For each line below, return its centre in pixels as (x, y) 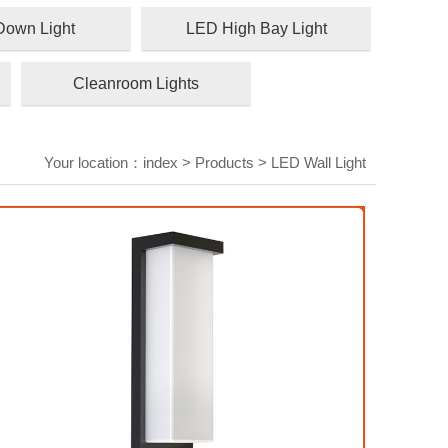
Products (224, 162)
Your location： (93, 162)
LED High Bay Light (256, 28)
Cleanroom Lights (136, 83)
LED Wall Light (318, 162)
